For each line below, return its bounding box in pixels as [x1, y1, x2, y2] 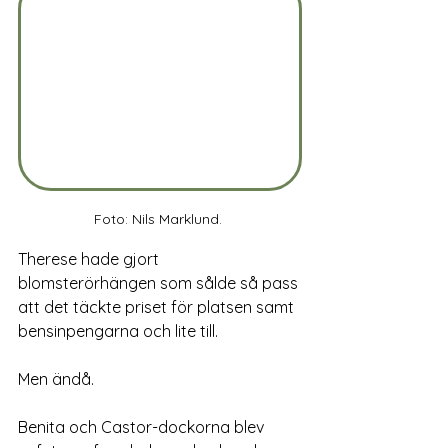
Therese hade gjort [18, 248, 163, 269]
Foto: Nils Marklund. [94, 209, 226, 228]
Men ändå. [18, 368, 94, 389]
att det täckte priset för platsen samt [18, 296, 298, 317]
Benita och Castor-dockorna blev [18, 416, 268, 437]
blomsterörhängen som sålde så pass [18, 272, 302, 293]
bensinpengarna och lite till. [18, 320, 222, 341]
